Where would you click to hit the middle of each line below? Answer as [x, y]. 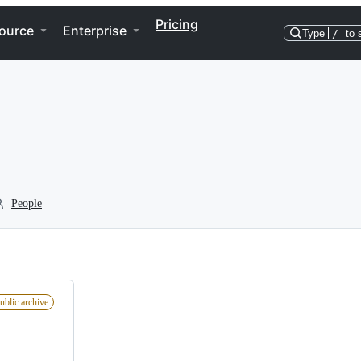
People [27, 203]
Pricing [177, 24]
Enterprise [95, 31]
